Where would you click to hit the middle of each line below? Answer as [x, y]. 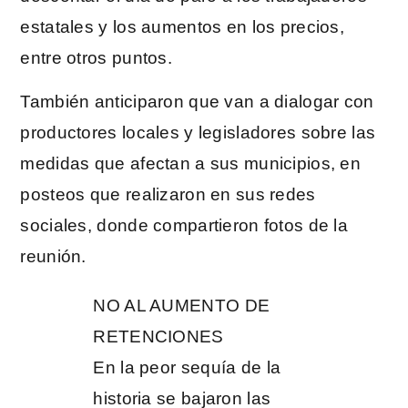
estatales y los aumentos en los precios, [182, 27]
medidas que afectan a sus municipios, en [190, 164]
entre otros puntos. [96, 58]
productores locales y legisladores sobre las [198, 133]
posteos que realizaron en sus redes [168, 195]
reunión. [53, 257]
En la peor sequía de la [187, 367]
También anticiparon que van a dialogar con [197, 102]
